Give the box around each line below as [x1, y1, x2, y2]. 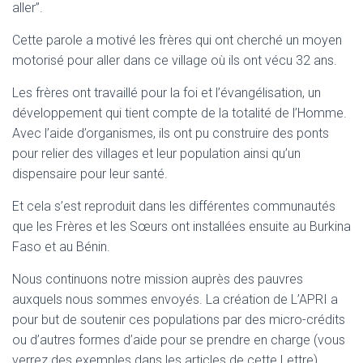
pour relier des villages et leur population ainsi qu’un [12, 146, 301, 161]
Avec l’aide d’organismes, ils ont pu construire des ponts [12, 126, 329, 141]
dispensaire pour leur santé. [12, 166, 168, 181]
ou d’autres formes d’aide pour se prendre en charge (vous [12, 332, 345, 348]
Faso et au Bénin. [12, 239, 110, 254]
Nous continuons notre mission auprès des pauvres [12, 271, 303, 287]
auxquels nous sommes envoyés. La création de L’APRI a [12, 292, 338, 307]
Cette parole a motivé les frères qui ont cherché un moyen [12, 32, 342, 48]
